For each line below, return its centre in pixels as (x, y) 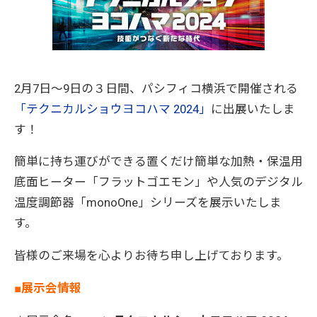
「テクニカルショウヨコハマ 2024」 (113, 109)
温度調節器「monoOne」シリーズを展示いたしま (148, 203)
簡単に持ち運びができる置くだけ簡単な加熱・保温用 (158, 162)
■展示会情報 (48, 288)
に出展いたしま (253, 109)
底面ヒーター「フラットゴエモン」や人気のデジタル (158, 182)
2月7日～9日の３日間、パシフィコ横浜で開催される (156, 88)
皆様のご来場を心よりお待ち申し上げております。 (151, 256)
